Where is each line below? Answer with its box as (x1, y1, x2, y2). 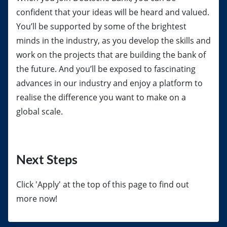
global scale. (16, 106, 63, 117)
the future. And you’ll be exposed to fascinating (16, 63, 196, 74)
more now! (16, 193, 57, 204)
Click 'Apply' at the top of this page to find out (16, 179, 189, 190)
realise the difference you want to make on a (16, 92, 186, 103)
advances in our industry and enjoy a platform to (16, 78, 203, 89)
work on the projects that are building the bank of (16, 49, 206, 60)
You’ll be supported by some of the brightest (16, 21, 186, 32)
